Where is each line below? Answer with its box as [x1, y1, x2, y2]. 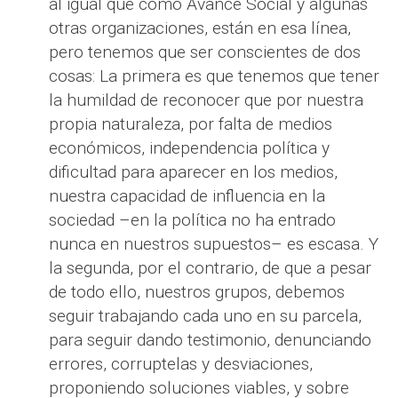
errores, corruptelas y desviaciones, [49, 354, 313, 375]
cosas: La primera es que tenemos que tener [49, 66, 379, 87]
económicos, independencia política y [49, 138, 330, 159]
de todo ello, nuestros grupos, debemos [49, 282, 345, 303]
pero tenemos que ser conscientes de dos [49, 42, 361, 63]
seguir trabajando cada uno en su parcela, [49, 306, 362, 327]
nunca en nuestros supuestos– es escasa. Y [49, 234, 378, 255]
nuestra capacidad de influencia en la [49, 186, 325, 207]
